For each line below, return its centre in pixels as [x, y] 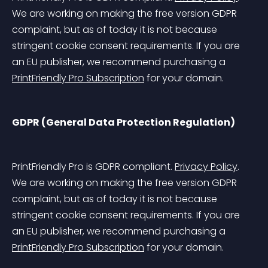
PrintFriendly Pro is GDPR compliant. [93, 167]
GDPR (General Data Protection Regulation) [124, 122]
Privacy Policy [206, 167]
